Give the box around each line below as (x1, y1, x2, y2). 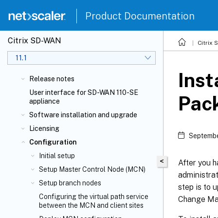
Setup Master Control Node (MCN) (39, 165, 145, 173)
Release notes (29, 75, 74, 83)
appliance (29, 97, 60, 105)
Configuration (29, 138, 77, 146)
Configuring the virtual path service (39, 193, 148, 200)
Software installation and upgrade (29, 111, 137, 119)
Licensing (29, 125, 59, 132)
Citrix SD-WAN (8, 36, 61, 45)
